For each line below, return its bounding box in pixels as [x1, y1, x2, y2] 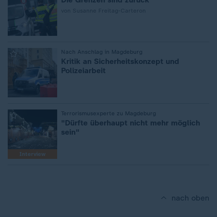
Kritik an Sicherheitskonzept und [61, 57, 179, 66]
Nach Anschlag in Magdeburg [61, 48, 142, 55]
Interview [19, 151, 46, 157]
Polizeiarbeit [61, 66, 106, 75]
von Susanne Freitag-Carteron [61, 7, 146, 14]
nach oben [171, 193, 209, 202]
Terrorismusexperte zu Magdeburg [61, 110, 156, 117]
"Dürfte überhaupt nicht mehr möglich [61, 118, 200, 127]
